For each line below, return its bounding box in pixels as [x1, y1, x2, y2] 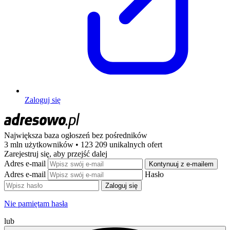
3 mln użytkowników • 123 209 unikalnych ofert [4, 140, 162, 149]
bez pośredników [92, 130, 147, 140]
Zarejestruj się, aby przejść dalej [4, 149, 107, 158]
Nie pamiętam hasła [4, 199, 68, 208]
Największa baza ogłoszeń [4, 130, 92, 140]
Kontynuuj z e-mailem [149, 160, 214, 168]
